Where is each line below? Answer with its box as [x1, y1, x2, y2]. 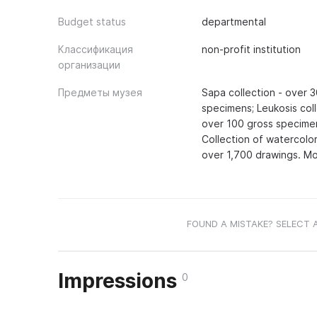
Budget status [58, 16, 126, 28]
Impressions [58, 269, 182, 293]
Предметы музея [58, 86, 142, 98]
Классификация [58, 43, 133, 55]
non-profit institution [201, 43, 301, 55]
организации [58, 59, 120, 71]
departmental [201, 16, 266, 28]
